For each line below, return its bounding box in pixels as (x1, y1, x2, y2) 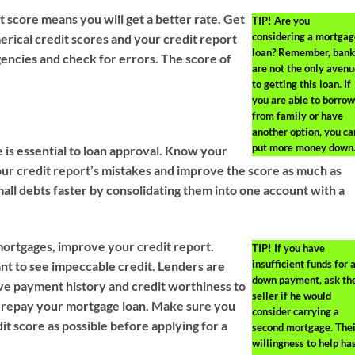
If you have (271, 242, 325, 255)
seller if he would (251, 289, 331, 303)
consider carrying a (251, 305, 339, 319)
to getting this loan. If (251, 77, 351, 90)
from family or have (251, 109, 343, 122)
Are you (271, 13, 310, 27)
